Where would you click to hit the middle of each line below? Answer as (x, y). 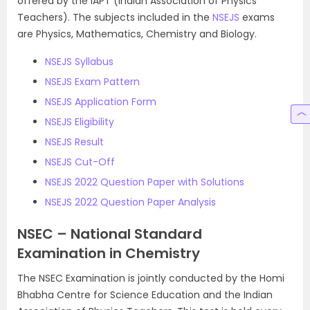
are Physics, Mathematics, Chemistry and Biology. (137, 34)
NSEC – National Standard (110, 234)
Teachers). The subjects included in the (115, 17)
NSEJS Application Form (101, 102)
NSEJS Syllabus (79, 62)
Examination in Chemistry (109, 253)
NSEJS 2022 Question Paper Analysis (130, 202)
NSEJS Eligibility (80, 122)
